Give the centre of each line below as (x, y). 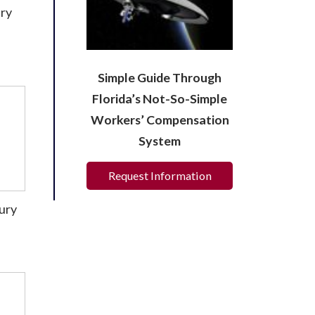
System (160, 141)
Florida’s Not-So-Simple (160, 99)
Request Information (160, 176)
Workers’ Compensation (160, 120)
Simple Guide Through (160, 78)
